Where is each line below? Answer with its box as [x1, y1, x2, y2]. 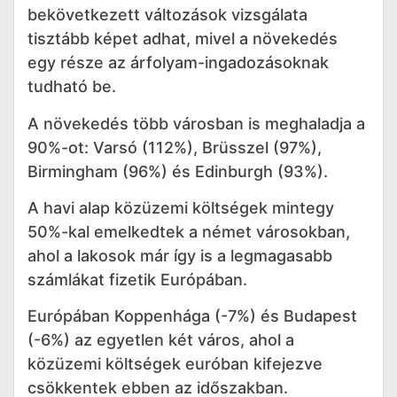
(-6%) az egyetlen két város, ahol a [27, 331, 294, 350]
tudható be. [27, 77, 116, 97]
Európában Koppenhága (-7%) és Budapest [27, 307, 357, 326]
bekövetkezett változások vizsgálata [27, 5, 307, 25]
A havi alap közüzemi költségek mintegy [27, 198, 334, 218]
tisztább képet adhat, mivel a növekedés [27, 29, 338, 49]
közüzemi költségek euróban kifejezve [27, 354, 323, 374]
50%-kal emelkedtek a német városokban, [27, 222, 350, 242]
